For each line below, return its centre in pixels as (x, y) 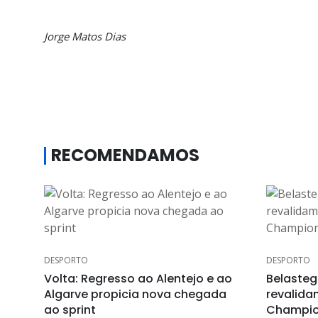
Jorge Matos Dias (85, 36)
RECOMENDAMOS (125, 155)
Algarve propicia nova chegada (135, 294)
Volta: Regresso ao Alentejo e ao (138, 279)
